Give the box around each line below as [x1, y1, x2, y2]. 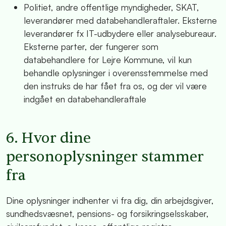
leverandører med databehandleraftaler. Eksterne [24, 15, 217, 26]
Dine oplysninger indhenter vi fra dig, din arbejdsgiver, [6, 194, 214, 206]
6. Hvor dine [6, 129, 91, 148]
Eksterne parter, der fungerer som [24, 41, 158, 52]
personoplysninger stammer [6, 147, 204, 166]
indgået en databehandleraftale [24, 93, 146, 105]
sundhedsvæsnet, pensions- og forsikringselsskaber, [6, 207, 209, 219]
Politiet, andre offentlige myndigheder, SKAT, [24, 2, 199, 13]
